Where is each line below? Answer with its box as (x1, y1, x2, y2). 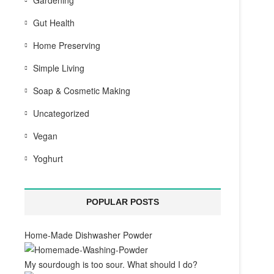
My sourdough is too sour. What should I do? (24, 258, 198, 270)
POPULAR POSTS (86, 197, 159, 207)
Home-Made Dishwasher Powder (24, 229, 152, 241)
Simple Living (33, 62, 84, 74)
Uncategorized (33, 107, 89, 119)
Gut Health (33, 17, 75, 29)
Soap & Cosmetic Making (33, 84, 130, 97)
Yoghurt (33, 152, 63, 165)
